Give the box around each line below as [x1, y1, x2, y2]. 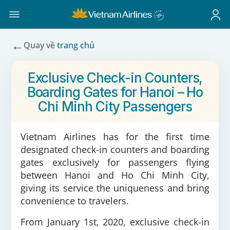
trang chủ [57, 39, 94, 51]
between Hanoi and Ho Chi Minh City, [21, 169, 209, 181]
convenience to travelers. [21, 195, 129, 207]
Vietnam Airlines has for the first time [21, 130, 209, 143]
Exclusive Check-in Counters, [27, 70, 203, 86]
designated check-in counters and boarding [21, 143, 209, 156]
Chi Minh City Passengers [37, 99, 193, 114]
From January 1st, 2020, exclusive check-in [21, 216, 209, 228]
